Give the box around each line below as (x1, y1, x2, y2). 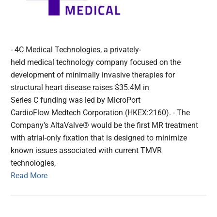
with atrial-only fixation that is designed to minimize (11, 133, 187, 143)
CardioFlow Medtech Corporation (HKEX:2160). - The (11, 108, 190, 118)
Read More (11, 171, 48, 181)
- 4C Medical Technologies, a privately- (11, 45, 141, 55)
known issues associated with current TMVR (11, 146, 162, 155)
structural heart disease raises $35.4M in (11, 83, 150, 93)
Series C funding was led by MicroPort (11, 95, 141, 105)
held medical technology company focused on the (11, 58, 181, 67)
